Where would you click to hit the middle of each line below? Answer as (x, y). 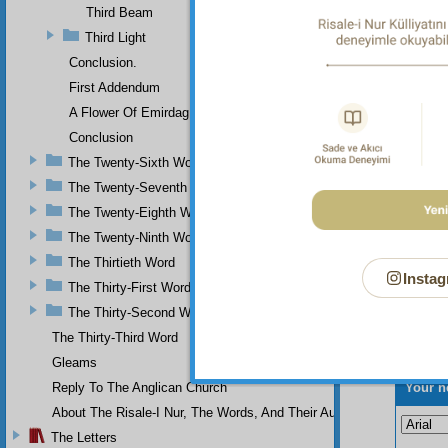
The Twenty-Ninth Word (135, 237)
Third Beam (119, 12)
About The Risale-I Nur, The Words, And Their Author (205, 412)
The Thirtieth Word (121, 262)
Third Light (115, 37)
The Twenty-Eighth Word (139, 212)
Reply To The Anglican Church (139, 387)
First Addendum (114, 87)
